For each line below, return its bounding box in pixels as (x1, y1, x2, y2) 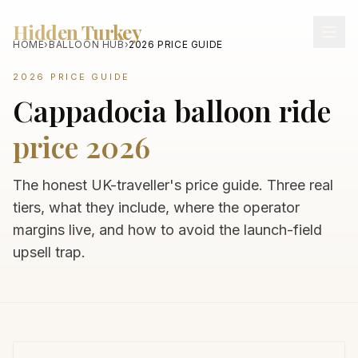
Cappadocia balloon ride (13, 91, 331, 129)
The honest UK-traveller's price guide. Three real (13, 177, 333, 193)
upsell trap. (13, 244, 86, 261)
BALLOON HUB (49, 38, 125, 50)
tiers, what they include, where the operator (13, 199, 300, 216)
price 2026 (13, 127, 150, 165)
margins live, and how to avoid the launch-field (13, 221, 322, 238)
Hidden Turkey (13, 19, 142, 45)
